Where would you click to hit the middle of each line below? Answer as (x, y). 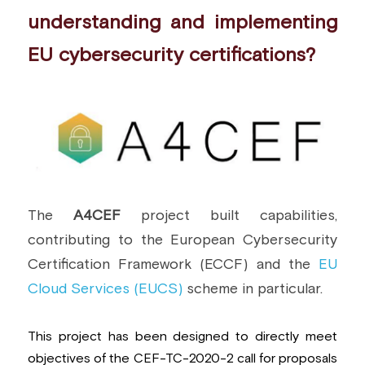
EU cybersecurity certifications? (172, 55)
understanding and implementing (182, 23)
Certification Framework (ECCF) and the (173, 264)
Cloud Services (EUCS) (105, 289)
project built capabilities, (239, 215)
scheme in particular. (253, 289)
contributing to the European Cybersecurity (182, 240)
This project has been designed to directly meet (182, 336)
